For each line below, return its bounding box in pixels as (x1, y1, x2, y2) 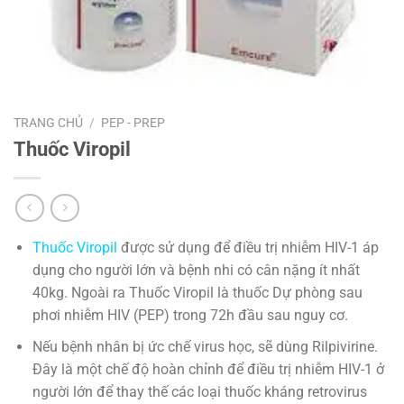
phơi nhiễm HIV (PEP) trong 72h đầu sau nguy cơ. (32, 307, 348, 325)
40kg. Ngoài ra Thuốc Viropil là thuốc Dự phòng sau (32, 284, 363, 302)
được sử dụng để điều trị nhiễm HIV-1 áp (116, 239, 379, 257)
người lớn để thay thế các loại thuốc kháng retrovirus (32, 383, 367, 401)
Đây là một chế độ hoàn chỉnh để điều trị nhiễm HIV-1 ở (32, 361, 384, 379)
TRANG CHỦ (14, 115, 83, 130)
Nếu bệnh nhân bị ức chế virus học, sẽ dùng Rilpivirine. (32, 338, 378, 356)
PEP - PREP (101, 115, 166, 130)
